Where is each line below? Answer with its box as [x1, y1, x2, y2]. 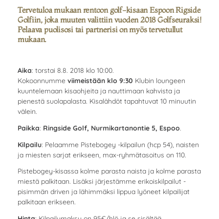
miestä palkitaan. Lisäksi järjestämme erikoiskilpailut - [17, 177, 186, 186]
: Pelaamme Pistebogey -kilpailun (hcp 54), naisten [41, 140, 199, 149]
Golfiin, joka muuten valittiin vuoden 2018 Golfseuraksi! [17, 15, 201, 25]
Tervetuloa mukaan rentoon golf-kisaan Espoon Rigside [17, 5, 201, 15]
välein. [17, 107, 37, 115]
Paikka [17, 123, 40, 132]
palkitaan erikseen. [17, 197, 76, 206]
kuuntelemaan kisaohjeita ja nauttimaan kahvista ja [17, 86, 180, 95]
